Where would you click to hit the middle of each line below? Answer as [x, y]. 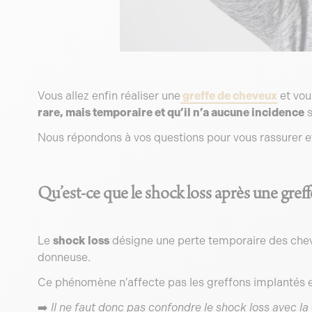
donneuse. [64, 257]
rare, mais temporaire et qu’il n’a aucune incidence [171, 112]
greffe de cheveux [228, 96]
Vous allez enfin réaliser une [109, 96]
